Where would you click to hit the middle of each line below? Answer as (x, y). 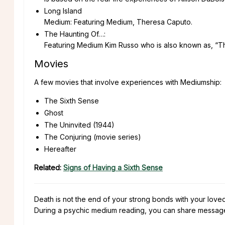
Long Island (63, 11)
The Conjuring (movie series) (93, 137)
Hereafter (60, 149)
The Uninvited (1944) (79, 125)
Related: (49, 167)
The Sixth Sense (72, 100)
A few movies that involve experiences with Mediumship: (128, 82)
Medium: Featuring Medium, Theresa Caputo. (118, 22)
